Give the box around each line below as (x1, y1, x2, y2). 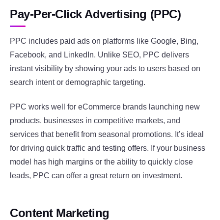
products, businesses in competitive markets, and (10, 116, 180, 125)
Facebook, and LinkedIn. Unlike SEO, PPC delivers (10, 50, 189, 59)
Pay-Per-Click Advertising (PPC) (10, 7, 181, 21)
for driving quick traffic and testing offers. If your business (10, 144, 205, 153)
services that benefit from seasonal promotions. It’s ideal (10, 130, 204, 139)
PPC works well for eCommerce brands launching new (10, 103, 200, 111)
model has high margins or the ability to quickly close (10, 158, 193, 166)
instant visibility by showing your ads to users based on (10, 64, 200, 73)
